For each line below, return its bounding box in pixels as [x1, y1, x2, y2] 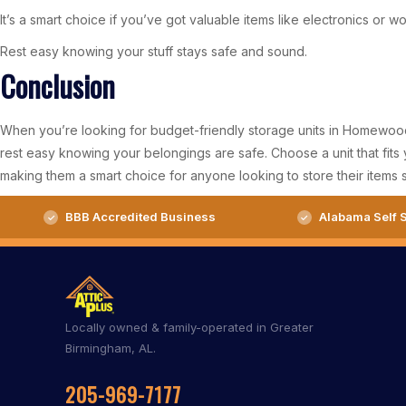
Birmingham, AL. [65, 341, 156, 355]
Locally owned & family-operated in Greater [65, 320, 314, 334]
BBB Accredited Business [65, 209, 216, 224]
